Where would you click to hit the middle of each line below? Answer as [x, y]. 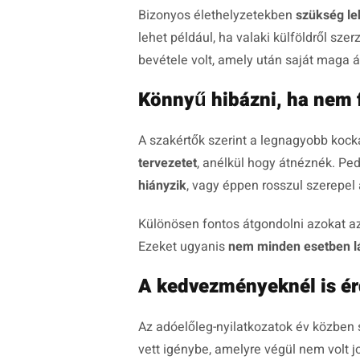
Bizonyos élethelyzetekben [217, 16]
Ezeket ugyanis [183, 247]
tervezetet [168, 164]
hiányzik [162, 186]
